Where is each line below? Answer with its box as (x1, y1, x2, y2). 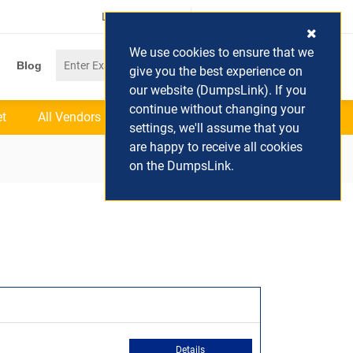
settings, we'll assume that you (129, 121, 299, 136)
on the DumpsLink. (129, 158, 234, 173)
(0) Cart (211, 10, 251, 23)
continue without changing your (129, 102, 305, 117)
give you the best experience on (129, 64, 303, 79)
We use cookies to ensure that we (129, 45, 314, 60)
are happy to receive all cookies (129, 139, 303, 154)
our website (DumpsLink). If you (129, 83, 307, 98)
